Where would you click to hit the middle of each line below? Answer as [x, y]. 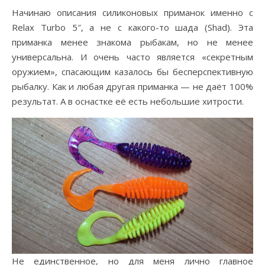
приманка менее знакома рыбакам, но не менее [132, 42]
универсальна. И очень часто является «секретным [132, 57]
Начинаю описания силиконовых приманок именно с [15, 13]
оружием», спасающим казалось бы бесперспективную [132, 72]
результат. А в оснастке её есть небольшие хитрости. [128, 101]
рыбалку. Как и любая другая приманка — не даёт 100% [132, 87]
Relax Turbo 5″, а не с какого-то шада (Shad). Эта [132, 28]
